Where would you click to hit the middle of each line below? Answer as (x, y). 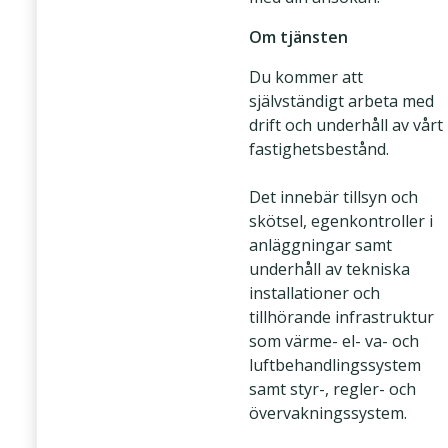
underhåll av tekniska (329, 269)
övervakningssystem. (328, 413)
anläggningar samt (320, 245)
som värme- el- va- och (334, 341)
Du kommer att (306, 77)
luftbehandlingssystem (335, 365)
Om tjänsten (298, 37)
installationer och (314, 293)
